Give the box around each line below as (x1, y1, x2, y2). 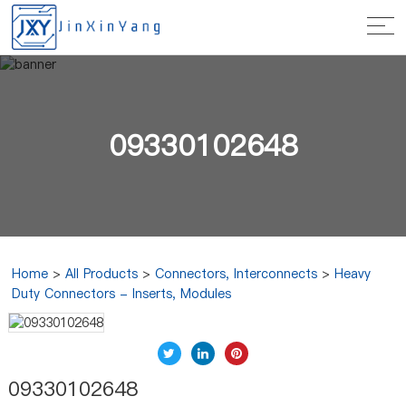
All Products (65, 265, 139, 283)
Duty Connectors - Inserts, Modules (12, 285, 232, 303)
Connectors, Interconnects (155, 265, 318, 283)
